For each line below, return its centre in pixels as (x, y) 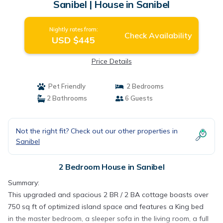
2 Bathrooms (66, 98)
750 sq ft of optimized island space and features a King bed (106, 207)
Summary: (24, 183)
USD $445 (74, 40)
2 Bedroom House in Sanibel (111, 167)
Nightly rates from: (73, 29)
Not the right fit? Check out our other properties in (97, 131)
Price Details (111, 61)
